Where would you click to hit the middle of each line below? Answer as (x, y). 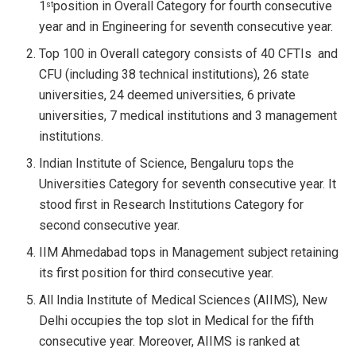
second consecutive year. (110, 225)
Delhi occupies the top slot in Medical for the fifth (177, 320)
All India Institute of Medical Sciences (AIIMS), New (184, 300)
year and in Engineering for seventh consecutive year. (186, 26)
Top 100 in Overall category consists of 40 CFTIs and (189, 53)
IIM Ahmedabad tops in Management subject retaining (189, 252)
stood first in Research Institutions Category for (172, 204)
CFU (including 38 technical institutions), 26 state (174, 74)
